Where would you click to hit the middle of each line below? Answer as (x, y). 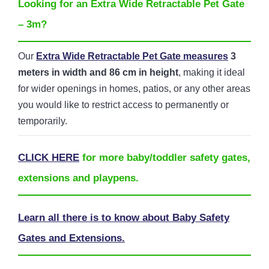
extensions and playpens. (78, 178)
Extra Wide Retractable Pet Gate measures (132, 56)
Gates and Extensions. (71, 238)
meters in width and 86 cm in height (98, 73)
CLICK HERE (49, 158)
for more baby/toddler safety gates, (165, 158)
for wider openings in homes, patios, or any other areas (134, 89)
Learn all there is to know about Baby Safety (124, 218)
